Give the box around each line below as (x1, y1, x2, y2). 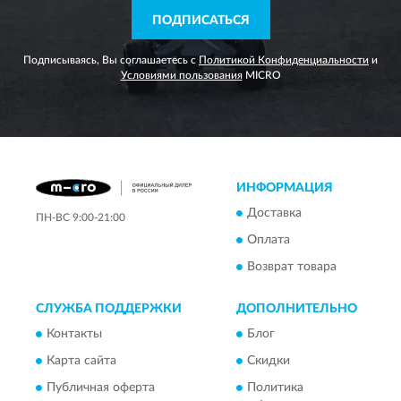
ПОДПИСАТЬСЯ (151, 14, 250, 28)
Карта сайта (47, 354, 116, 368)
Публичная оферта (47, 381, 155, 395)
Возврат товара (247, 260, 337, 274)
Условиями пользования (120, 70, 243, 81)
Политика (247, 381, 303, 395)
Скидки (247, 354, 290, 368)
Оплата (247, 234, 290, 247)
